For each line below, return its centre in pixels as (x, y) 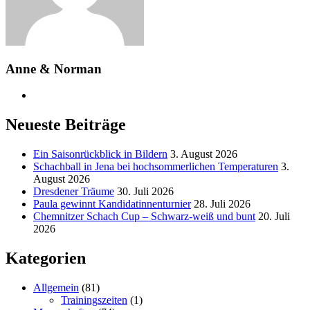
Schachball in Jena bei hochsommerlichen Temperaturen (156, 167)
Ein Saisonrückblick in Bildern (100, 154)
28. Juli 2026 (222, 204)
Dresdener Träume (74, 192)
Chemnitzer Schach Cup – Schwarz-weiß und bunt (144, 217)
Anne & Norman (54, 69)
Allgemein (56, 287)
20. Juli (274, 217)
